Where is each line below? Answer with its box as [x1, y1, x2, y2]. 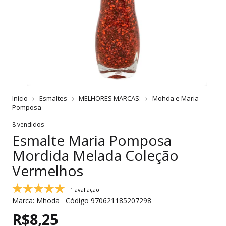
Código [66, 196, 89, 206]
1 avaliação [70, 186, 99, 194]
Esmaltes [39, 94, 67, 103]
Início [12, 94, 28, 103]
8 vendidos [12, 120, 44, 129]
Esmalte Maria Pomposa [12, 131, 172, 150]
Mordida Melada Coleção [12, 146, 179, 165]
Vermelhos [12, 161, 83, 181]
